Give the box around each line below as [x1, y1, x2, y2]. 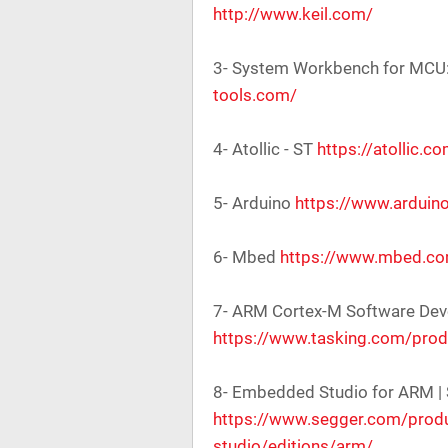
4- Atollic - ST [213, 139, 317, 159]
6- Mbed [213, 247, 280, 267]
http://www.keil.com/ [213, 4, 373, 24]
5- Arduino [213, 193, 295, 213]
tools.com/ [213, 85, 297, 105]
